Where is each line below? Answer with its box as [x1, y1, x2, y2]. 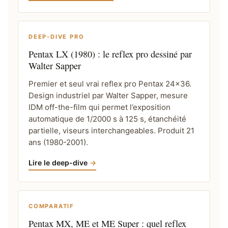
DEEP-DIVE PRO [28, 33, 84, 40]
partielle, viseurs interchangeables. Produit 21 [28, 125, 194, 135]
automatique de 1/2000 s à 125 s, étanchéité [28, 113, 186, 124]
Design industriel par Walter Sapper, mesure [28, 90, 188, 100]
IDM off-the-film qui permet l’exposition [28, 102, 170, 112]
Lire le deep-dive [28, 158, 88, 167]
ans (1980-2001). [28, 137, 88, 147]
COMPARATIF [28, 202, 74, 210]
